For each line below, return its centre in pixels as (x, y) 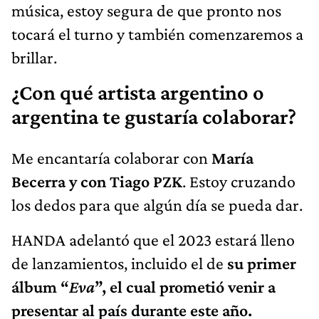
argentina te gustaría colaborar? (154, 117)
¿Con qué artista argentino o (138, 93)
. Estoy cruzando (239, 182)
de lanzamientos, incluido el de (119, 263)
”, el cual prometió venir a (185, 287)
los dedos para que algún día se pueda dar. (157, 205)
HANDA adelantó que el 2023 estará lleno (153, 240)
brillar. (34, 58)
